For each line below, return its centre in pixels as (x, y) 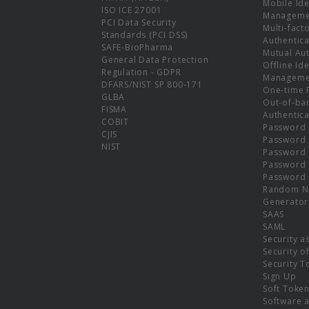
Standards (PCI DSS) (145, 34)
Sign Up (280, 276)
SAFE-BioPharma (138, 47)
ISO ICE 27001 (132, 10)
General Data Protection (155, 59)
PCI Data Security (139, 22)
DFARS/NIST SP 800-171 (152, 84)
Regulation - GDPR (141, 72)
